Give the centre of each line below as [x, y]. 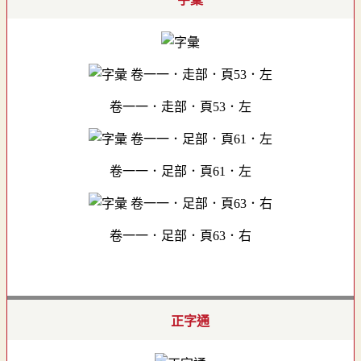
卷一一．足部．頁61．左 [180, 172]
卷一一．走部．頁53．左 [180, 107]
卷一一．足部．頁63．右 [180, 236]
